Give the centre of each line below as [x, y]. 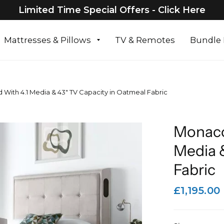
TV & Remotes [145, 40]
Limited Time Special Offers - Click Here [112, 10]
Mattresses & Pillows [47, 40]
